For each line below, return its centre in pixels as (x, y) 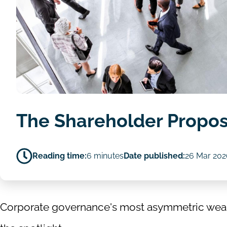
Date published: (154, 156)
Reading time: (60, 156)
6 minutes (105, 156)
